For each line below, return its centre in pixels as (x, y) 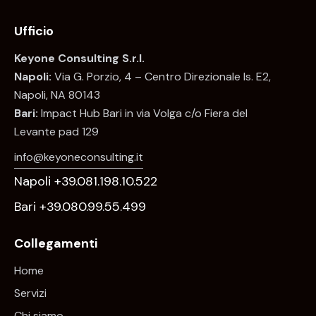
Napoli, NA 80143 (57, 95)
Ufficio (34, 31)
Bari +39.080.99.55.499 (80, 206)
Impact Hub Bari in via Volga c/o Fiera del (143, 114)
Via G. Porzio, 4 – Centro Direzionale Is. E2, (161, 77)
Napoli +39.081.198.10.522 (86, 182)
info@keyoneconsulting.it (79, 157)
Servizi (30, 293)
